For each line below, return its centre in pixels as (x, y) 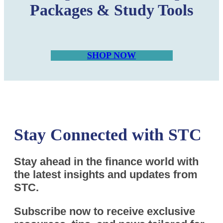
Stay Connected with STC (108, 134)
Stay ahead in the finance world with (106, 161)
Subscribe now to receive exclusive (105, 211)
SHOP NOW (111, 55)
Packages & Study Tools (111, 10)
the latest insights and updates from (106, 174)
